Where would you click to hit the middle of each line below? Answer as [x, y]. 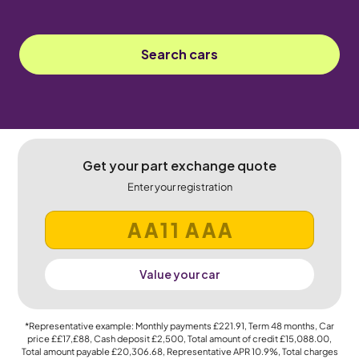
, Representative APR [207, 351]
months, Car [308, 325]
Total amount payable [66, 351]
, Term [258, 325]
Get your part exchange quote [179, 165]
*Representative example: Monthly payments [119, 325]
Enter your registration [179, 187]
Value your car [179, 274]
